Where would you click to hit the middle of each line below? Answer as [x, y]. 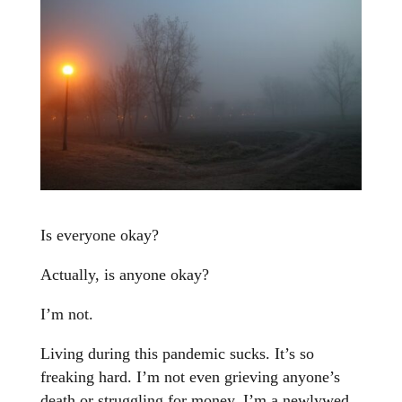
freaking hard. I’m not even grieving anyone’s [190, 377]
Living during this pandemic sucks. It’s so [177, 354]
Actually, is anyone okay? [124, 275]
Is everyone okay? [99, 236]
